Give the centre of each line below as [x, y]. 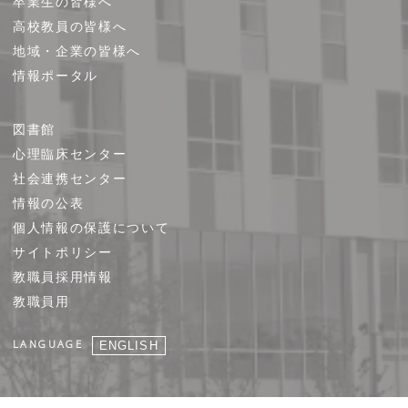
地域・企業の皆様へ [77, 51]
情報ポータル [56, 76]
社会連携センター [70, 178]
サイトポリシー [63, 252]
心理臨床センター [70, 154]
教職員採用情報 [63, 277]
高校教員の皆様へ [70, 26]
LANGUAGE [48, 345]
